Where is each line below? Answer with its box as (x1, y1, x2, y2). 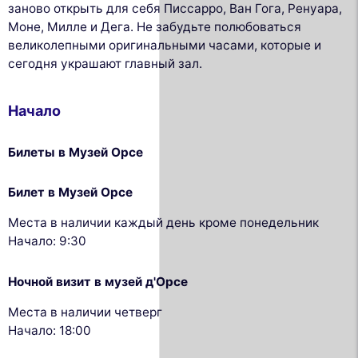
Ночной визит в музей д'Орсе (8, 274, 188, 290)
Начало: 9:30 (8, 233, 86, 249)
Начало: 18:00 (8, 322, 91, 338)
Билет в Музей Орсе (8, 185, 133, 201)
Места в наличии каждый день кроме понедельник (8, 214, 319, 230)
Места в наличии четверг (8, 304, 162, 320)
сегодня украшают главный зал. (8, 55, 202, 71)
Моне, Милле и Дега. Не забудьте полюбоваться (8, 18, 301, 34)
